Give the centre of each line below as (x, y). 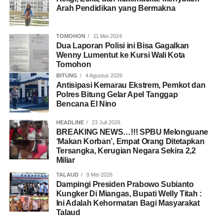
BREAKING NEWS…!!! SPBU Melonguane (132, 132)
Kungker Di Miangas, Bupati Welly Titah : (129, 194)
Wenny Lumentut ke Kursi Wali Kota (121, 55)
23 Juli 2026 (105, 123)
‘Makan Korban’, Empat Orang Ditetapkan (130, 142)
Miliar (65, 160)
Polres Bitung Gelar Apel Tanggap (117, 95)
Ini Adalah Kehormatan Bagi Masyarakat (128, 203)
